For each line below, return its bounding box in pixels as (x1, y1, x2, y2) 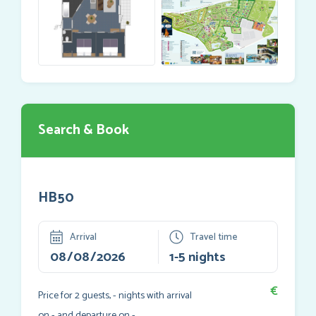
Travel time (189, 229, 238, 245)
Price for (38, 287, 75, 305)
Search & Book (38, 118, 129, 142)
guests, (80, 287, 113, 305)
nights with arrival (116, 287, 192, 305)
